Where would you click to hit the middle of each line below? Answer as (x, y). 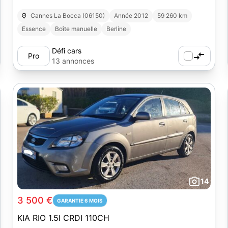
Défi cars (66, 51)
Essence (34, 29)
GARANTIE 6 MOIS (80, 201)
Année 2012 (131, 16)
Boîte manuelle (76, 29)
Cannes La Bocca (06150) (68, 16)
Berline (116, 29)
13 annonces (73, 61)
